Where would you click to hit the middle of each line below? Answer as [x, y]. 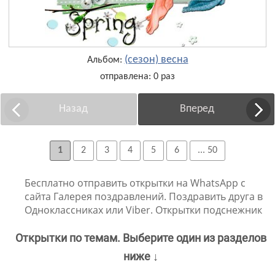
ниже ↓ [141, 257]
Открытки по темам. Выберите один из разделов [141, 238]
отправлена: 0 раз [137, 77]
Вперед [197, 109]
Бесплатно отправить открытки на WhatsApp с [135, 183]
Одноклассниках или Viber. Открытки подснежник [143, 210]
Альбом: [106, 60]
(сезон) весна [156, 60]
